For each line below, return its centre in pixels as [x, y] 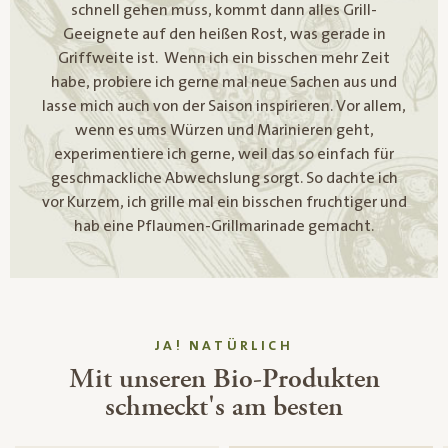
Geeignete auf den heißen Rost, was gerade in [224, 33]
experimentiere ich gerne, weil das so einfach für [224, 153]
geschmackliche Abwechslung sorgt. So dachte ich [224, 177]
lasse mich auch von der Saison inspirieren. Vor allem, [224, 105]
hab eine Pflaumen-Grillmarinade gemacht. [224, 225]
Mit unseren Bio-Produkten [224, 378]
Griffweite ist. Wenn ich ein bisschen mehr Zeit [224, 57]
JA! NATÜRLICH [224, 345]
